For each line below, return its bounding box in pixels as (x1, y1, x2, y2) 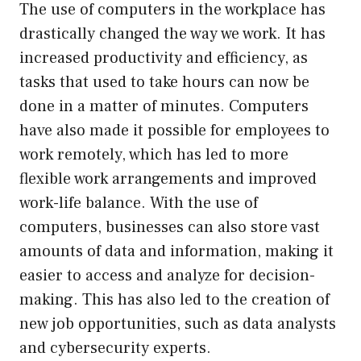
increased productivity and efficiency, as (19, 47, 308, 68)
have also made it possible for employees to (19, 119, 330, 141)
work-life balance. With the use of (19, 192, 258, 214)
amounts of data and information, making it (19, 240, 334, 262)
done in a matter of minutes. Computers (19, 95, 309, 117)
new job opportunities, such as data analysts (19, 313, 336, 334)
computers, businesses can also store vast (19, 216, 320, 238)
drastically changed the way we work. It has (19, 23, 326, 44)
